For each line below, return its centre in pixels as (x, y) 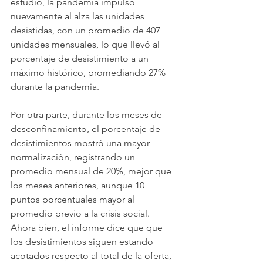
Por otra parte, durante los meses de (87, 114)
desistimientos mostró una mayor (81, 143)
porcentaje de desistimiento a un (81, 58)
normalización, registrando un (74, 157)
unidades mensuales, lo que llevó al (86, 44)
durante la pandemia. (55, 86)
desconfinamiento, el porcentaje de (87, 129)
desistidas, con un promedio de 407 (87, 30)
